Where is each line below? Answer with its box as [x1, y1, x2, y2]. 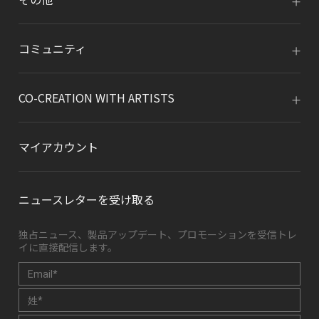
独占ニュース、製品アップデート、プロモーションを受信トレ [19, 227, 297, 241]
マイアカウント [19, 138, 98, 155]
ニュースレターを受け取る [19, 191, 155, 208]
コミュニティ [19, 40, 86, 57]
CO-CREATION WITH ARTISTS [19, 89, 174, 106]
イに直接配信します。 [19, 240, 117, 254]
